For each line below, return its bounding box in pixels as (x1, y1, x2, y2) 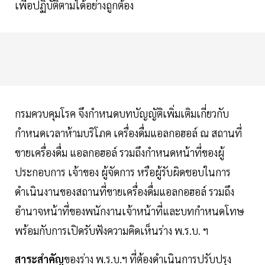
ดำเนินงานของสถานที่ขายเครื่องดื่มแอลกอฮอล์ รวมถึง (15, 184, 234, 198)
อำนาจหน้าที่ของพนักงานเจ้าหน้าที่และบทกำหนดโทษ (15, 203, 244, 218)
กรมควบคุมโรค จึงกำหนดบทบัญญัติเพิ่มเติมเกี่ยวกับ (15, 106, 229, 120)
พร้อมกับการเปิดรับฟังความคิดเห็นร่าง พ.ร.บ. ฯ (15, 223, 208, 237)
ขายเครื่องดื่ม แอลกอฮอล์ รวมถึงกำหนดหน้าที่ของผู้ (15, 145, 224, 159)
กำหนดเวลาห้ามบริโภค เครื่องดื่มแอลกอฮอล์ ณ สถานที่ (15, 125, 242, 140)
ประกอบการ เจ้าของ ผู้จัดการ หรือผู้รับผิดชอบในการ (15, 164, 231, 179)
